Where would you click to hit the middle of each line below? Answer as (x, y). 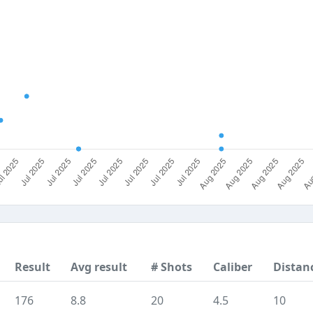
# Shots (172, 267)
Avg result (99, 267)
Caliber (233, 267)
